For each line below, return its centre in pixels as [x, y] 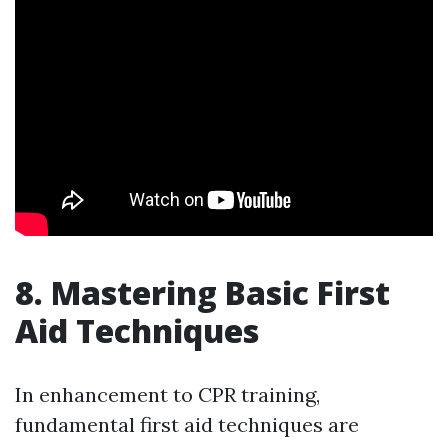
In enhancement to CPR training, [167, 395]
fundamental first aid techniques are [187, 425]
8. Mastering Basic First [202, 293]
